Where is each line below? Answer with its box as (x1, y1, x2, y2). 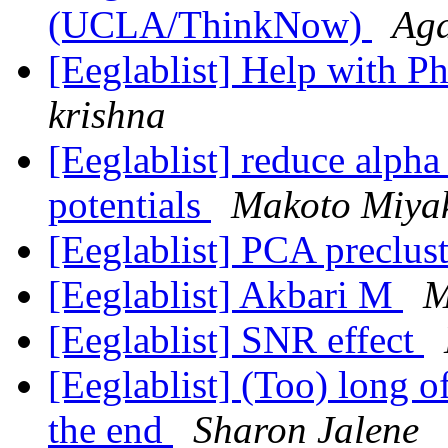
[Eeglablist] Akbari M (48, 273, 403, 317)
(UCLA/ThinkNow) (48, 3, 372, 47)
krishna (48, 93, 166, 137)
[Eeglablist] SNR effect (48, 318, 424, 362)
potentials (48, 183, 211, 227)
